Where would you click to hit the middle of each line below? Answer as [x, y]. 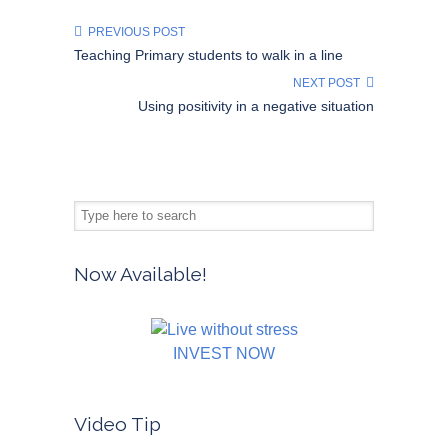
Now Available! [140, 274]
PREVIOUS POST [133, 32]
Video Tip [117, 424]
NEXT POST [329, 83]
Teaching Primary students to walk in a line [208, 55]
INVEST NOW [224, 353]
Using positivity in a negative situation [256, 106]
